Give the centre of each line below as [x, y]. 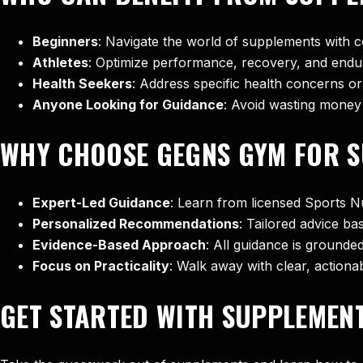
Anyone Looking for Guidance [128, 104]
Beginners [65, 41]
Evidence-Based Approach [119, 245]
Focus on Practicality [101, 266]
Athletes [60, 62]
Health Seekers [82, 83]
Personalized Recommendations [136, 224]
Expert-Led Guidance [101, 203]
